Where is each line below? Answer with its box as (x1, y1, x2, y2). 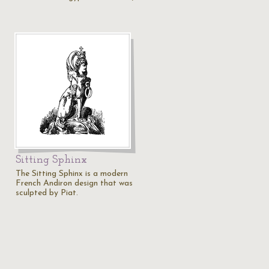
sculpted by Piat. (16, 189, 78, 198)
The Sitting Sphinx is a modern (16, 169, 128, 178)
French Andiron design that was (16, 179, 133, 188)
